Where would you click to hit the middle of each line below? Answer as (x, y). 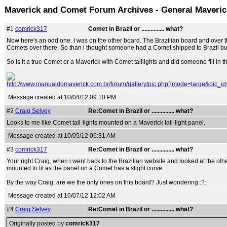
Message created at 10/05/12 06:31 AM (62, 136)
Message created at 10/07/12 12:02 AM (62, 196)
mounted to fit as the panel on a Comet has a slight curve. (85, 168)
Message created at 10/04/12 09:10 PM (62, 97)
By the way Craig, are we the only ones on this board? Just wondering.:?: (106, 182)
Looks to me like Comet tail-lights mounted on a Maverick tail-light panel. (106, 123)
